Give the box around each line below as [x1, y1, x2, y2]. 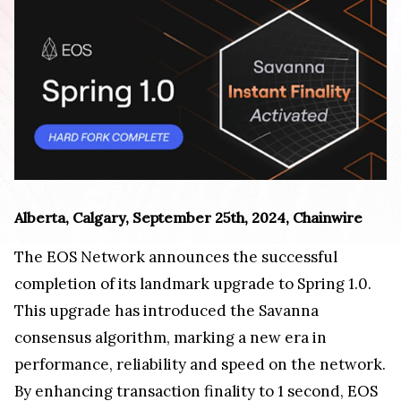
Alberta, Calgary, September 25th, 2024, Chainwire [14, 208, 363, 226]
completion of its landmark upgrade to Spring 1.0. [14, 273, 371, 294]
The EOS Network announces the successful [14, 246, 337, 267]
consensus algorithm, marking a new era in [14, 327, 327, 347]
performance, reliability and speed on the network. [14, 354, 386, 374]
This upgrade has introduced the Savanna [14, 300, 319, 320]
